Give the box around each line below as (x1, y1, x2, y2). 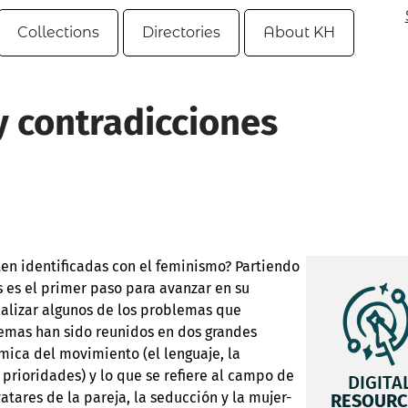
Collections (17, 24, 99, 41)
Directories (142, 24, 220, 41)
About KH (263, 24, 335, 41)
